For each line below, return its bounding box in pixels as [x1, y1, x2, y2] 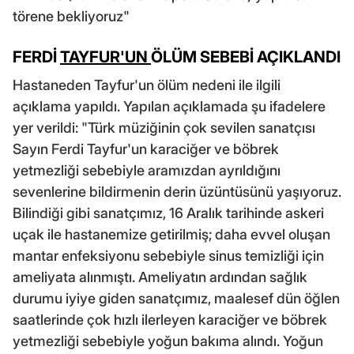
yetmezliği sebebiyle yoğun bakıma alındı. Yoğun [13, 332, 323, 349]
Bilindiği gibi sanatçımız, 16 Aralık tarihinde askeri [13, 204, 324, 221]
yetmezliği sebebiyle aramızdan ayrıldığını [13, 161, 281, 179]
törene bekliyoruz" [13, 7, 130, 24]
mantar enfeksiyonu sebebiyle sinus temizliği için [13, 247, 324, 264]
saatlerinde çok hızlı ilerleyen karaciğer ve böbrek [13, 311, 327, 328]
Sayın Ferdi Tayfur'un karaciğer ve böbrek [13, 140, 279, 157]
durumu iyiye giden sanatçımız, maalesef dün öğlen [13, 289, 340, 307]
